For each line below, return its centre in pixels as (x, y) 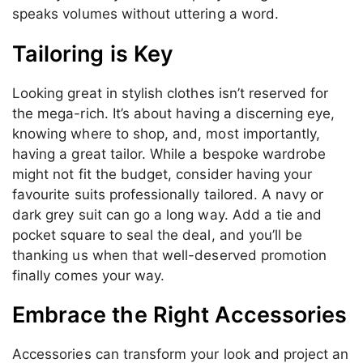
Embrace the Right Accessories (180, 315)
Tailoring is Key (93, 53)
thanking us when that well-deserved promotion (170, 255)
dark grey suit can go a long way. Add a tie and (167, 214)
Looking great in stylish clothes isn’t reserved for (171, 93)
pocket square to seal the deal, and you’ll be (158, 235)
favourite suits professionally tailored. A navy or (168, 194)
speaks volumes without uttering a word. (145, 13)
